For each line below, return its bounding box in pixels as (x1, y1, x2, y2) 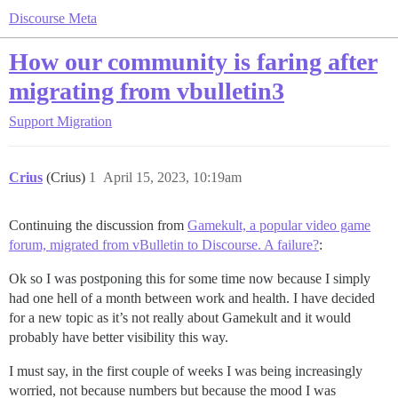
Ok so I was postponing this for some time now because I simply (9, 271, 370, 286)
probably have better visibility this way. (9, 330, 228, 345)
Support (9, 114, 53, 129)
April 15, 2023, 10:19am (103, 170, 242, 185)
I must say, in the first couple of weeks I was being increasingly (9, 363, 362, 378)
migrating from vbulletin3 (9, 77, 284, 105)
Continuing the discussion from (9, 218, 187, 233)
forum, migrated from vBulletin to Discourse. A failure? (9, 237, 319, 252)
